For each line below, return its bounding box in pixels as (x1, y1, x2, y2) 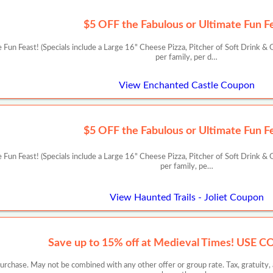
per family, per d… (155, 53, 218, 62)
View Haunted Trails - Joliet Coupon (109, 192, 264, 202)
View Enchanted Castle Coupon (118, 80, 255, 91)
